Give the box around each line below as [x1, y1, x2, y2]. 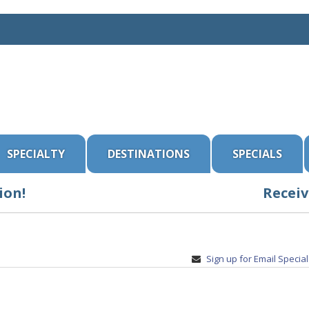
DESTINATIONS [108, 146, 190, 161]
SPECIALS [232, 146, 282, 161]
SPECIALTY [7, 146, 65, 161]
